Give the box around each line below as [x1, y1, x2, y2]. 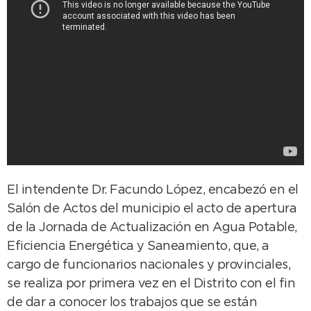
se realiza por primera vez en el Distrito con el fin [7, 278, 295, 290]
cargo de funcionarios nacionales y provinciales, [7, 260, 290, 271]
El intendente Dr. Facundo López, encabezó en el [7, 185, 299, 196]
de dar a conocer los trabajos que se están [7, 297, 257, 309]
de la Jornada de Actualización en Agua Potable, [7, 222, 297, 234]
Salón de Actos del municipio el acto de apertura [7, 203, 296, 215]
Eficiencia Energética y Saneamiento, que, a [7, 241, 269, 253]
